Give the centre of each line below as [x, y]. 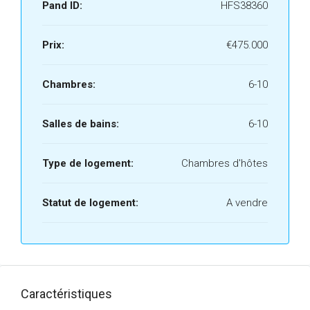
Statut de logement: [90, 203]
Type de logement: [88, 163]
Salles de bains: [81, 124]
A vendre [247, 203]
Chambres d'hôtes [225, 163]
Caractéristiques [66, 294]
